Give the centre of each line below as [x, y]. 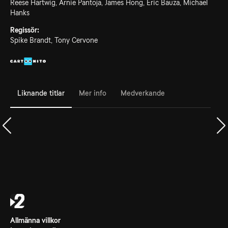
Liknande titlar [41, 93]
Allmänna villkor [35, 220]
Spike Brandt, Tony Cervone [54, 40]
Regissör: [25, 30]
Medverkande [143, 93]
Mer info [93, 93]
